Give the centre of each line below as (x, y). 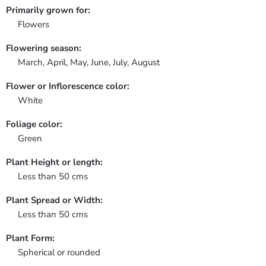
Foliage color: (34, 124)
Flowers (34, 25)
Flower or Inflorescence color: (68, 86)
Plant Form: (30, 238)
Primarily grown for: (48, 10)
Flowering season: (44, 48)
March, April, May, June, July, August (89, 63)
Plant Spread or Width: (54, 200)
